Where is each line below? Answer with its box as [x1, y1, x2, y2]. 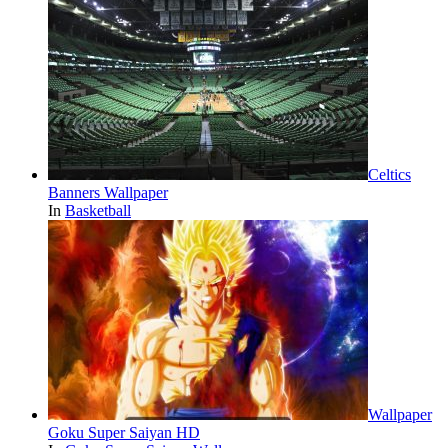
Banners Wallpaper [48, 184, 168, 202]
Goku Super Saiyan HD [48, 424, 200, 442]
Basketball [65, 202, 131, 220]
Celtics [368, 166, 411, 184]
